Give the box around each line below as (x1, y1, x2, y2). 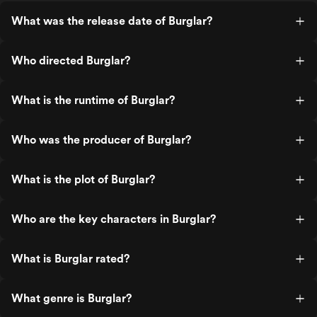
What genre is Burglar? (11, 292, 132, 305)
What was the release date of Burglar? (11, 14, 212, 28)
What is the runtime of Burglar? (11, 93, 175, 107)
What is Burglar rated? (11, 252, 129, 265)
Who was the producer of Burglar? (11, 133, 191, 146)
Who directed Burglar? (11, 54, 130, 67)
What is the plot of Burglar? (11, 173, 155, 186)
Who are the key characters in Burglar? (11, 212, 216, 226)
